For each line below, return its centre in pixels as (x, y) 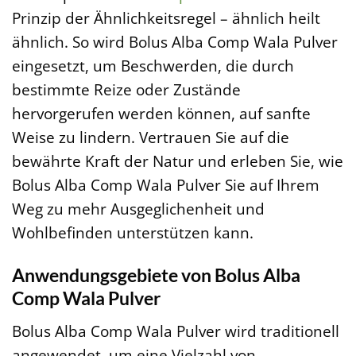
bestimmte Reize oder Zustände (126, 89)
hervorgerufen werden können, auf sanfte (161, 113)
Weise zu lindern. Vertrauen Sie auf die (151, 137)
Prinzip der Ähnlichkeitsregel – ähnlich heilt (166, 17)
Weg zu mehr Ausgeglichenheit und (138, 208)
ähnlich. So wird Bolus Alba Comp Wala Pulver (175, 41)
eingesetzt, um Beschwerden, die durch (153, 65)
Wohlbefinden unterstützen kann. (133, 232)
